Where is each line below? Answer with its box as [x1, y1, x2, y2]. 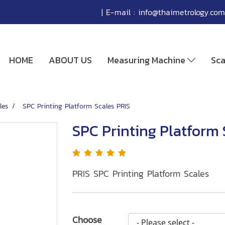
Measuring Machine [107, 53, 188, 67]
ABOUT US [49, 53, 92, 67]
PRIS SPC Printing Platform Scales [72, 167, 209, 180]
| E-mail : [98, 6, 138, 18]
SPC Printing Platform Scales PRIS [23, 101, 130, 111]
